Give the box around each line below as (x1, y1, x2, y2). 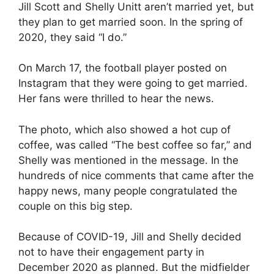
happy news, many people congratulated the (18, 184, 237, 197)
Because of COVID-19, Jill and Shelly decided (18, 231, 242, 243)
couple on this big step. (18, 199, 133, 212)
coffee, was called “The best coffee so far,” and (18, 138, 252, 151)
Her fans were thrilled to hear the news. (18, 92, 214, 105)
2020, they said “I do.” (18, 31, 127, 43)
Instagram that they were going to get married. (18, 77, 248, 89)
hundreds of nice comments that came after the (18, 169, 254, 182)
